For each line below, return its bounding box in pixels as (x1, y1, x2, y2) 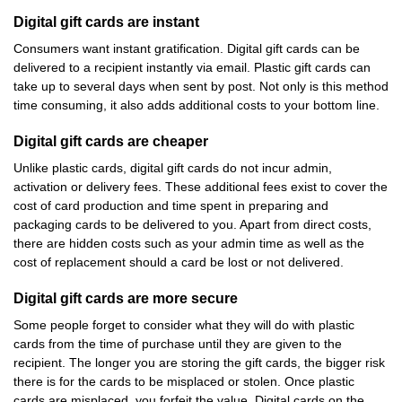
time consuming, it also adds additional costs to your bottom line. (13, 98, 380, 112)
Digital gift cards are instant (13, 14, 199, 30)
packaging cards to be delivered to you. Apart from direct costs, (13, 217, 371, 232)
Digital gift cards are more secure (13, 291, 238, 306)
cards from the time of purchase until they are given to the (13, 336, 342, 351)
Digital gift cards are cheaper (13, 134, 208, 149)
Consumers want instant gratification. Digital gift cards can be (13, 41, 360, 56)
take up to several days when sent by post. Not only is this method (13, 79, 389, 93)
